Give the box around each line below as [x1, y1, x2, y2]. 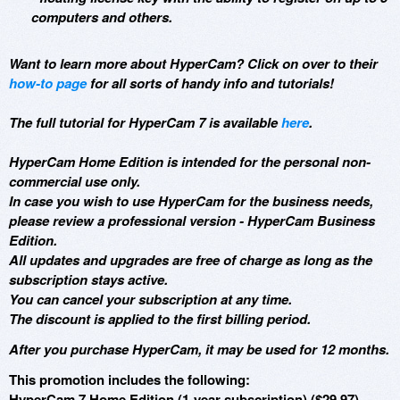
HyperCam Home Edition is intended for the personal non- [9, 151, 371, 171]
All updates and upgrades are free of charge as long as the [9, 249, 372, 270]
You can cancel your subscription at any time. [9, 288, 292, 309]
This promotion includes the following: [9, 369, 250, 389]
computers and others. [31, 6, 172, 27]
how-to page [9, 72, 87, 93]
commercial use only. [9, 171, 140, 191]
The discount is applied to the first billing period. [9, 308, 311, 329]
